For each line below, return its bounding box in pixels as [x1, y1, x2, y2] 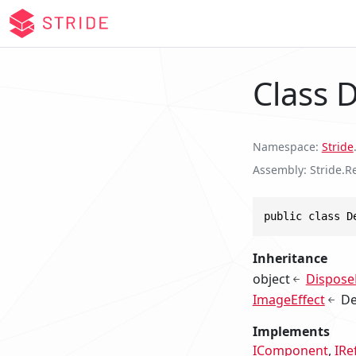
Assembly [252, 161, 304, 177]
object [252, 269, 290, 288]
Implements [252, 322, 330, 340]
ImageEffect [252, 290, 325, 308]
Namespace [252, 138, 315, 154]
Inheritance [252, 249, 327, 267]
